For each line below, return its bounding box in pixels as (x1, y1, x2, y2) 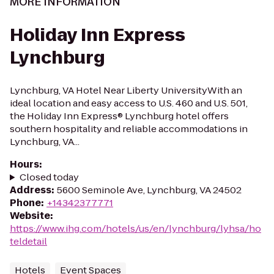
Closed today (19, 171, 79, 183)
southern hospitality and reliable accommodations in (10, 122, 248, 135)
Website (10, 209, 50, 222)
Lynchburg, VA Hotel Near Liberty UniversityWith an (10, 84, 242, 97)
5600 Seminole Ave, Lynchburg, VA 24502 (57, 183, 242, 196)
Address (10, 183, 51, 196)
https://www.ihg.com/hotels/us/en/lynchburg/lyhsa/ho (10, 222, 261, 235)
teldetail (10, 235, 47, 248)
